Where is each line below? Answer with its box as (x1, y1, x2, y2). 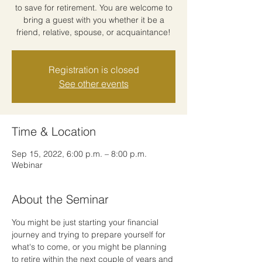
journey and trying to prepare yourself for (12, 229, 168, 240)
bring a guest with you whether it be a (23, 14, 164, 25)
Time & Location (12, 123, 96, 139)
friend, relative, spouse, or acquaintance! (16, 26, 171, 37)
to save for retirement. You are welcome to (15, 2, 173, 13)
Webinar (12, 159, 43, 170)
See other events (58, 77, 129, 89)
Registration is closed (48, 63, 139, 75)
